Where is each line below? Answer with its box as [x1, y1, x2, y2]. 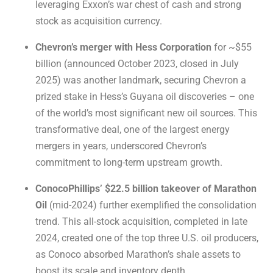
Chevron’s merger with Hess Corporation [35, 41, 211, 54]
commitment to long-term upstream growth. [35, 157, 222, 169]
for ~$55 [211, 41, 252, 54]
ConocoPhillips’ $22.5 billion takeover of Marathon [35, 183, 257, 195]
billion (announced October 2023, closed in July [35, 58, 239, 70]
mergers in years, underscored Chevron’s [35, 140, 207, 152]
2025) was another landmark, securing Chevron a [35, 74, 246, 87]
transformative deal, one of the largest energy [35, 124, 230, 136]
